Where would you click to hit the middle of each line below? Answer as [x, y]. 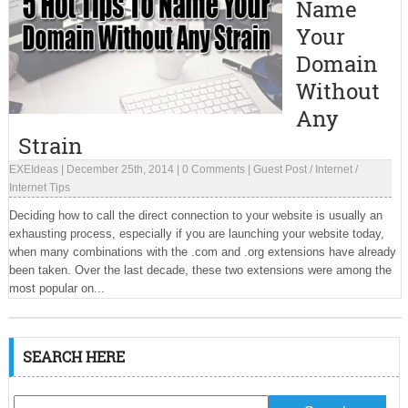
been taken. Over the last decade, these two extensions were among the [200, 270]
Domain [336, 64]
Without [337, 91]
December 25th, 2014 [120, 169]
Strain [50, 146]
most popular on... [56, 288]
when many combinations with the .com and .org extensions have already [202, 252]
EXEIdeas [33, 169]
